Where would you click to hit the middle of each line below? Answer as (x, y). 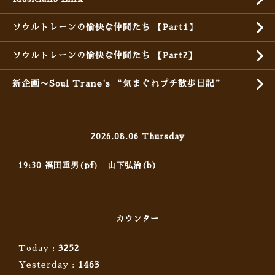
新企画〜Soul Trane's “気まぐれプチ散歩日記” (118, 84)
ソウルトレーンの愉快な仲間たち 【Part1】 (105, 27)
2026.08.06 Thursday (137, 137)
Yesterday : (48, 265)
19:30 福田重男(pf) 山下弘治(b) (88, 166)
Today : (38, 248)
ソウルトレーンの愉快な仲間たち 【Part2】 (105, 56)
